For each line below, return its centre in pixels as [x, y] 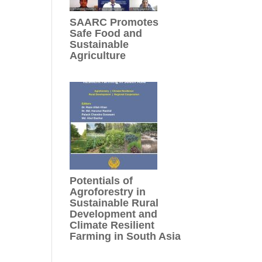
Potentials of [101, 180]
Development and [114, 214]
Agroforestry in [108, 192]
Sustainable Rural [114, 203]
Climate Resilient [112, 225]
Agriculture [98, 55]
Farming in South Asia [125, 236]
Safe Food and [106, 33]
